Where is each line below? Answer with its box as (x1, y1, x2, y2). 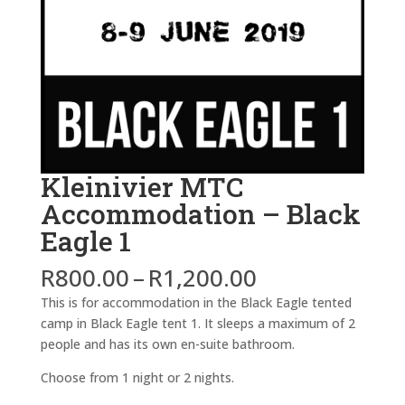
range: (255, 281, 326, 315)
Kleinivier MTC (40, 169, 243, 205)
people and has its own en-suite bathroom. (40, 335, 295, 353)
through (255, 323, 346, 356)
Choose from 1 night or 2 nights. (40, 369, 234, 387)
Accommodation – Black (40, 196, 361, 232)
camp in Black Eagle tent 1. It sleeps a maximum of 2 (40, 315, 355, 333)
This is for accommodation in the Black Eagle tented (40, 294, 352, 312)
